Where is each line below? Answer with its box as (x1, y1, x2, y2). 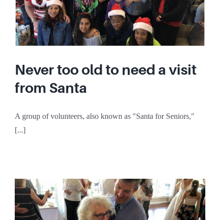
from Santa (15, 80, 87, 96)
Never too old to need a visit (15, 61, 196, 78)
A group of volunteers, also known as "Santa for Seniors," (15, 111, 194, 120)
